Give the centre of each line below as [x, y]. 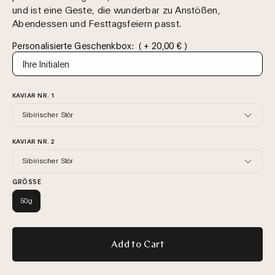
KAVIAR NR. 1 [34, 95]
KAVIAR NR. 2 [34, 141]
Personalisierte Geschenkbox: [73, 45]
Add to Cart [137, 245]
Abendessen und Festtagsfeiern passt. [97, 22]
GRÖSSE [25, 181]
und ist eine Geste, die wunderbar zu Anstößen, [116, 9]
